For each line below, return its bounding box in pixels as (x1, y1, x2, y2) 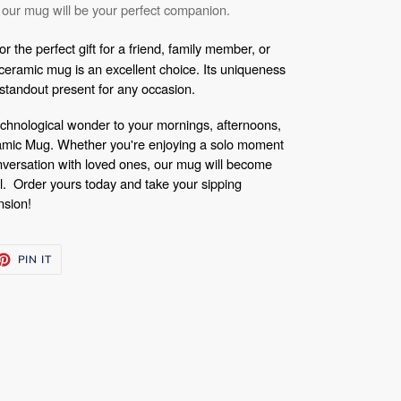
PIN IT (17, 252, 53, 266)
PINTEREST (51, 270, 116, 285)
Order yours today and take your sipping (13, 173, 242, 192)
